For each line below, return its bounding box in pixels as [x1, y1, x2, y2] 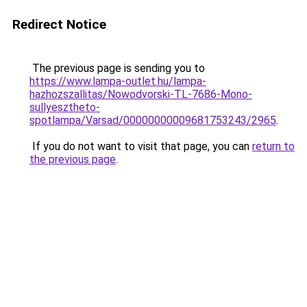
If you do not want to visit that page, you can [29, 140, 252, 153]
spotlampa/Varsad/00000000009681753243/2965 [29, 114, 276, 127]
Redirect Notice [12, 16, 106, 32]
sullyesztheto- [29, 101, 100, 114]
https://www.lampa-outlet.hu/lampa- [29, 75, 206, 88]
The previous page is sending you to [29, 62, 205, 75]
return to [252, 140, 295, 153]
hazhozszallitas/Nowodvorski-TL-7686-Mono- [29, 88, 252, 101]
